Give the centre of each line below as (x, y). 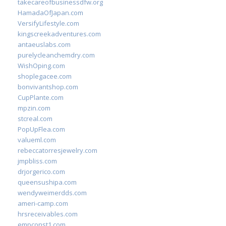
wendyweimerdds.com (52, 193)
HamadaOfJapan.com (50, 13)
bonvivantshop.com (48, 87)
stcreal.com (35, 119)
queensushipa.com (47, 182)
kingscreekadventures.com (59, 34)
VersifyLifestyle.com (48, 23)
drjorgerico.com (41, 172)
